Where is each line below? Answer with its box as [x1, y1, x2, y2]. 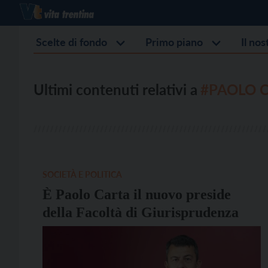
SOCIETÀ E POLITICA [42, 169, 122, 179]
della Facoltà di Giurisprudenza [42, 205, 239, 220]
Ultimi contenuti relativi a [33, 81, 197, 98]
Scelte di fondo [36, 35, 107, 48]
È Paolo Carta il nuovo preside [42, 187, 231, 202]
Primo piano [145, 35, 203, 48]
